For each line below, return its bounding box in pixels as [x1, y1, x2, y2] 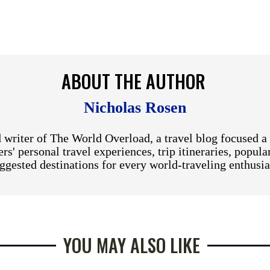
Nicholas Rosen [84, 98, 186, 116]
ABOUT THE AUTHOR [61, 67, 206, 95]
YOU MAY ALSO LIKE [63, 231, 200, 259]
